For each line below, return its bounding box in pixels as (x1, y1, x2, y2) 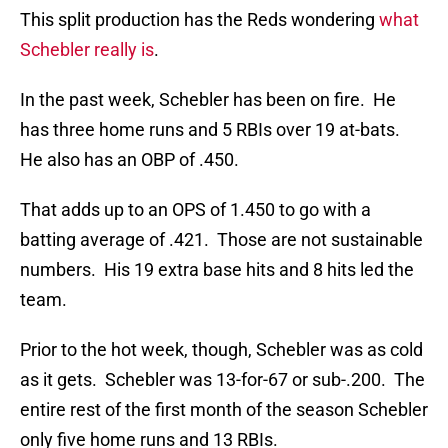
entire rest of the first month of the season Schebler (20, 399, 428, 421)
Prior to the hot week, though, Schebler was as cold (20, 339, 423, 361)
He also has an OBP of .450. (20, 149, 239, 171)
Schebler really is (20, 39, 154, 61)
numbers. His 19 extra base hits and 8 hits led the (20, 259, 414, 281)
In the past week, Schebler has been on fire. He (20, 89, 396, 111)
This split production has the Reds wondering (20, 9, 379, 31)
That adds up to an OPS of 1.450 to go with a (20, 199, 371, 221)
